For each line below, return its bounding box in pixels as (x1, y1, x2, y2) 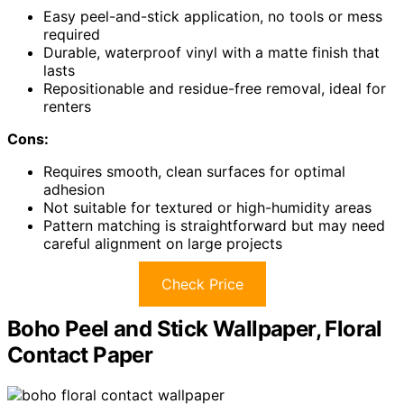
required (43, 24, 100, 43)
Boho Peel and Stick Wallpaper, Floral (7, 315, 382, 342)
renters (43, 96, 91, 115)
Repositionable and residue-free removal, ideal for (43, 78, 386, 97)
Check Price (161, 274, 243, 293)
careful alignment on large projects (43, 234, 282, 252)
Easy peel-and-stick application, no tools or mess (43, 6, 382, 25)
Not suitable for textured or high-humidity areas (43, 197, 372, 216)
